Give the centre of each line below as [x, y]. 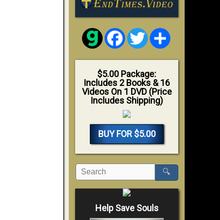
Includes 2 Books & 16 [127, 82]
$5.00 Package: [127, 74]
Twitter [160, 31]
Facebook [142, 31]
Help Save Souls [127, 208]
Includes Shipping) [127, 100]
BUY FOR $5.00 [127, 134]
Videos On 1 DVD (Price [127, 91]
